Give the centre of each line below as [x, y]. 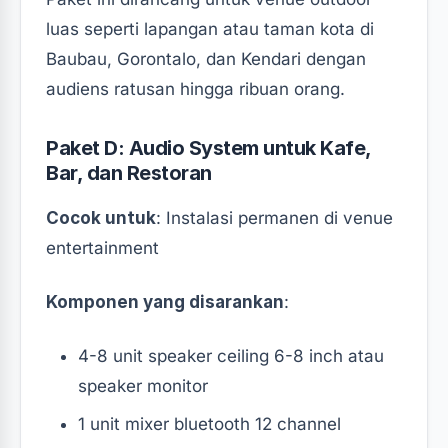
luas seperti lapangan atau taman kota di [210, 28]
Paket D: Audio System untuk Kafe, [208, 147]
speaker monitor [143, 385]
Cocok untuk [101, 217]
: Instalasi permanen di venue [274, 217]
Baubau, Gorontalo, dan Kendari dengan [206, 58]
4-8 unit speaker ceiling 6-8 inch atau [231, 355]
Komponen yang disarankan [165, 301]
